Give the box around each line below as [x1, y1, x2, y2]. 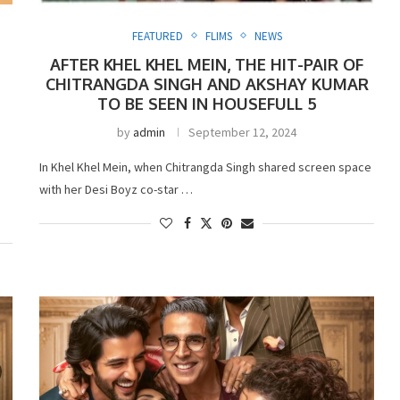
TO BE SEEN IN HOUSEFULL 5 [96, 93, 317, 113]
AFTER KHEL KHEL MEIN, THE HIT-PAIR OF [50, 54, 364, 74]
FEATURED [131, 28, 183, 44]
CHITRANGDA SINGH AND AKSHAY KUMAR [45, 73, 369, 94]
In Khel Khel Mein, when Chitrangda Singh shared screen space [39, 158, 372, 175]
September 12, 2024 [188, 123, 297, 140]
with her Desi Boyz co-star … [39, 180, 194, 197]
